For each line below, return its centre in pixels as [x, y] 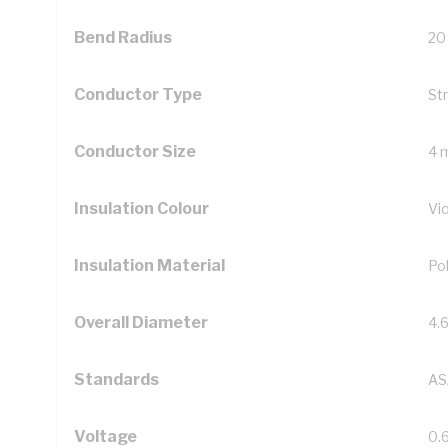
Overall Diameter [141, 322]
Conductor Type [138, 94]
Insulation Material [149, 265]
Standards [116, 379]
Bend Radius [123, 37]
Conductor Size [135, 151]
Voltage [105, 436]
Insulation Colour [141, 208]
